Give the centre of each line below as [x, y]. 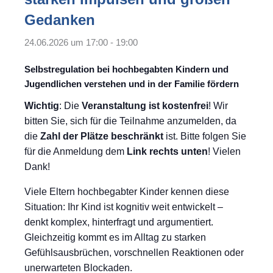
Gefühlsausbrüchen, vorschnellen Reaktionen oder [134, 253]
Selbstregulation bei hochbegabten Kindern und [126, 70]
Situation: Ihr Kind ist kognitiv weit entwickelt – [124, 207]
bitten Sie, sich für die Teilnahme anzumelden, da [130, 121]
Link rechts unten [167, 152]
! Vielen [224, 152]
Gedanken [60, 20]
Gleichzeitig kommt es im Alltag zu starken [115, 238]
